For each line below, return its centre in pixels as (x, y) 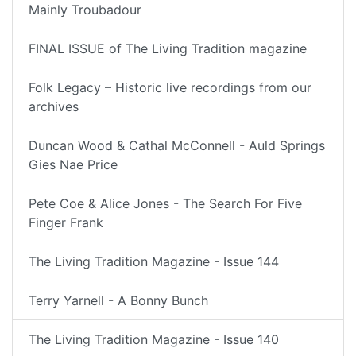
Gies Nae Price (73, 164)
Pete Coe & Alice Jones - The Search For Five (165, 203)
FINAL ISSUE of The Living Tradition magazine (168, 48)
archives (54, 106)
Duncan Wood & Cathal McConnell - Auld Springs (177, 145)
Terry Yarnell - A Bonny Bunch (118, 300)
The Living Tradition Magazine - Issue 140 (154, 339)
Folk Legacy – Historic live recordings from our (170, 87)
